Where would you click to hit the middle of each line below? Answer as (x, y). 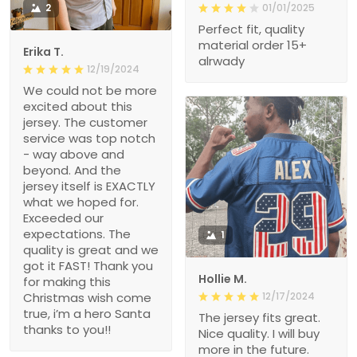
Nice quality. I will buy (259, 334)
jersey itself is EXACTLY (89, 186)
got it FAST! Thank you (88, 266)
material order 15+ (253, 45)
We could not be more (90, 91)
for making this (67, 282)
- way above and (74, 155)
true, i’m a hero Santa (87, 314)
